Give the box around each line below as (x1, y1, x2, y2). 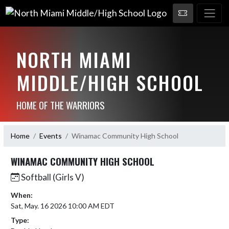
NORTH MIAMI (16, 44, 132, 74)
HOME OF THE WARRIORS (16, 97, 105, 112)
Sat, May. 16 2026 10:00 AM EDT (11, 201, 114, 210)
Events (39, 131, 62, 140)
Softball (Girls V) (19, 171, 84, 182)
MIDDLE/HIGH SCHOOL (16, 67, 203, 97)
